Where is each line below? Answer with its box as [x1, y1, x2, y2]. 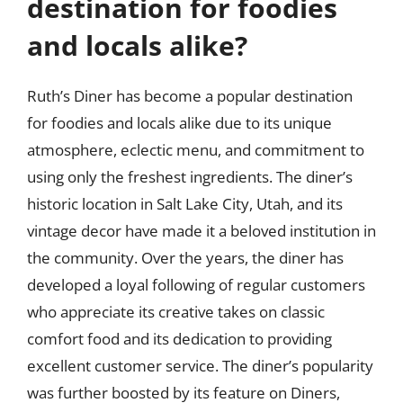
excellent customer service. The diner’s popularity [27, 354, 373, 376]
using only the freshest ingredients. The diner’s [27, 166, 353, 187]
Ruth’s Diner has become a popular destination [27, 85, 353, 106]
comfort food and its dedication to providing [27, 327, 332, 349]
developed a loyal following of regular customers [27, 273, 365, 295]
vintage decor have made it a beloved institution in [27, 219, 376, 241]
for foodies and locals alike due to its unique [27, 112, 332, 133]
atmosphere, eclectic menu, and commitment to [27, 139, 364, 160]
